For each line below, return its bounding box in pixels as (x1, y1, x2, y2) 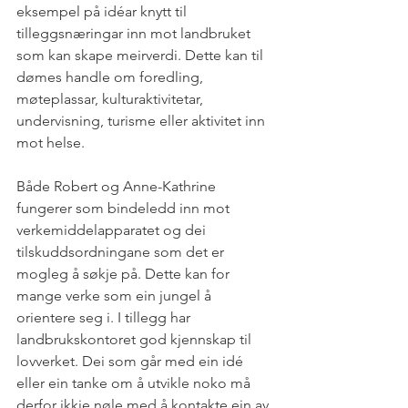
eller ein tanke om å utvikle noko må (16, 374, 254, 393)
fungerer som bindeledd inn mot (16, 199, 233, 218)
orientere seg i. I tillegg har (16, 309, 194, 327)
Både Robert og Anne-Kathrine (16, 178, 219, 196)
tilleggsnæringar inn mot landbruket (16, 25, 254, 43)
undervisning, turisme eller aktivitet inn (16, 112, 269, 130)
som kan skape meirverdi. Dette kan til (16, 46, 267, 65)
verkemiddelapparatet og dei (16, 221, 209, 240)
